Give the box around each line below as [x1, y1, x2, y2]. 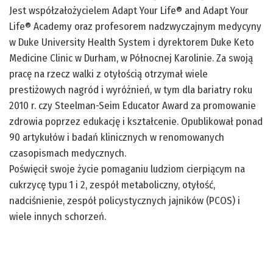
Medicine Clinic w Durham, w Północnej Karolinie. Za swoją [9, 52, 253, 65]
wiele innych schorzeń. [9, 210, 106, 223]
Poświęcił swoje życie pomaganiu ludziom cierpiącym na [9, 163, 245, 175]
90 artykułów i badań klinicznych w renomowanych [9, 131, 224, 144]
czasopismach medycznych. [9, 147, 126, 160]
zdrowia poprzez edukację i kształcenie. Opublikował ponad [9, 115, 263, 128]
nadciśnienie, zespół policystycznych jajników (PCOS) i [9, 194, 240, 207]
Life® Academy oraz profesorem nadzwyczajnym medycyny [9, 20, 261, 33]
